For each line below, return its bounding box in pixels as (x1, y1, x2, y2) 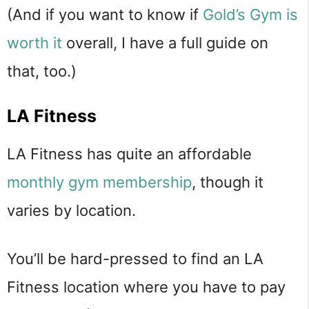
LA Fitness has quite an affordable (7, 144, 252, 163)
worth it (7, 34, 62, 52)
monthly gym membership (7, 172, 192, 191)
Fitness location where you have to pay (7, 277, 286, 296)
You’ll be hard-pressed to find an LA (7, 249, 263, 268)
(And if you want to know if (7, 6, 203, 24)
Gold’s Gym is (203, 6, 298, 24)
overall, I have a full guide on (62, 34, 268, 52)
